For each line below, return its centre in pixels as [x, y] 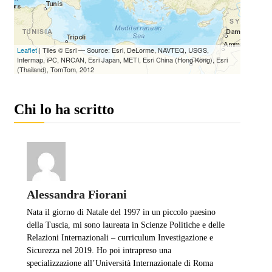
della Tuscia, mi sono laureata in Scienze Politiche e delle [125, 225]
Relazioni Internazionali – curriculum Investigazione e [120, 237]
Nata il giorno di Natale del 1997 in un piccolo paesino [121, 212]
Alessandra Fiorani [76, 194]
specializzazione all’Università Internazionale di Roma [120, 263]
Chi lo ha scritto [64, 109]
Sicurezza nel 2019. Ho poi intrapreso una [99, 250]
